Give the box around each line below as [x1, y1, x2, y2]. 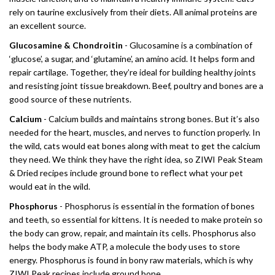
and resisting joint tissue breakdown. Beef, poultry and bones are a [9, 80, 263, 91]
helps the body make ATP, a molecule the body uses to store [9, 241, 240, 252]
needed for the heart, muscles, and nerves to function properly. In [9, 127, 260, 137]
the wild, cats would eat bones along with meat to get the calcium [9, 141, 260, 151]
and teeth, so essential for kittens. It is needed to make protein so [9, 214, 263, 225]
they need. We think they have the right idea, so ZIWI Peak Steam [9, 154, 263, 165]
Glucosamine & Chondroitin [9, 40, 123, 50]
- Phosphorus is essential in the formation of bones [60, 201, 255, 211]
